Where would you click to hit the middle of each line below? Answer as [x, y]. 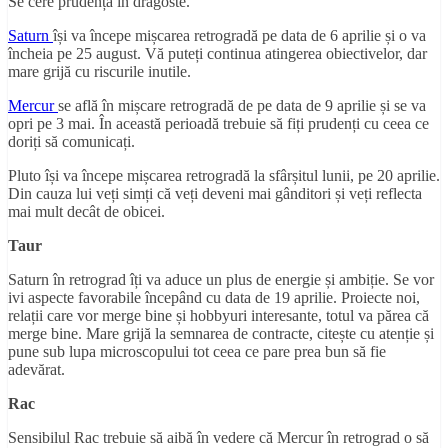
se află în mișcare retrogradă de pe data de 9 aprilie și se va [242, 105]
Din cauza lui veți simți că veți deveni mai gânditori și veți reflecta [215, 193]
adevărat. [36, 369]
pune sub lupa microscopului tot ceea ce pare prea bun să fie [197, 351]
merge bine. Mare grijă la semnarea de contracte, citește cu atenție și [221, 333]
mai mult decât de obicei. [86, 211]
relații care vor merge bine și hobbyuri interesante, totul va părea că [218, 315]
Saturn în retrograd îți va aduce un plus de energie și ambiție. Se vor [221, 279]
